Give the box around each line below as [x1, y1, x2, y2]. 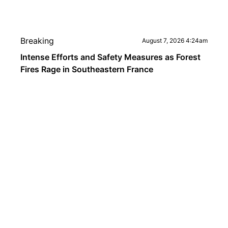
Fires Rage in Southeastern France [20, 64, 153, 74]
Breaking [20, 36, 54, 46]
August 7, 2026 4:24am [142, 37, 208, 44]
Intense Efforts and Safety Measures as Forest [20, 52, 201, 62]
